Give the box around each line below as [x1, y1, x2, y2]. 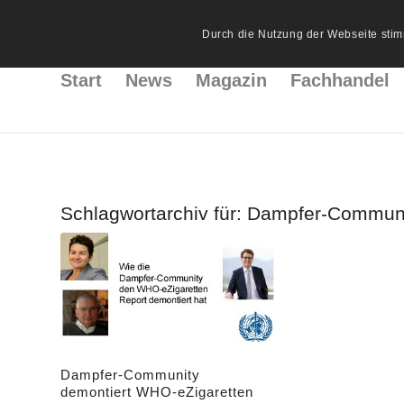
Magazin [196, 70, 267, 90]
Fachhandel [290, 70, 390, 90]
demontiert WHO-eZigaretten [60, 383, 253, 399]
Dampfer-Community [60, 366, 200, 382]
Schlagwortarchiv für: [60, 203, 247, 224]
